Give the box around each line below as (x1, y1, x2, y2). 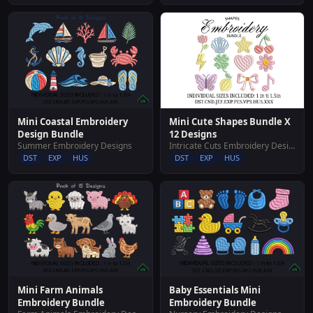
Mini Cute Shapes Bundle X (169, 115, 291, 128)
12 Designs (169, 127, 217, 140)
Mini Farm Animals (17, 284, 103, 297)
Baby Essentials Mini (169, 284, 261, 297)
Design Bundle (17, 127, 84, 140)
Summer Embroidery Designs (17, 139, 132, 152)
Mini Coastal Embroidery (17, 115, 128, 128)
